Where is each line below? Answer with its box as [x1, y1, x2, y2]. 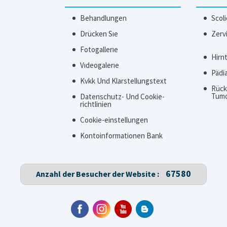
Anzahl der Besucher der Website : [36, 169, 161, 179]
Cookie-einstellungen [80, 115, 148, 125]
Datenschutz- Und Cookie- [80, 92, 165, 101]
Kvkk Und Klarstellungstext [80, 76, 167, 86]
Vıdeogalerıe [80, 60, 119, 70]
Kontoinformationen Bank [80, 131, 163, 140]
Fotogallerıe [80, 45, 118, 54]
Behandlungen [80, 13, 127, 23]
